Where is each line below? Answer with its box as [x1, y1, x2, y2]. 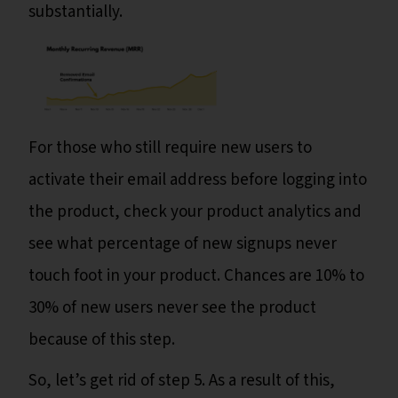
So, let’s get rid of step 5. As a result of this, [28, 368, 335, 393]
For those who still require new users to [28, 135, 312, 160]
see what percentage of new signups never [28, 231, 337, 256]
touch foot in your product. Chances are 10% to [28, 263, 364, 288]
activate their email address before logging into [28, 167, 367, 192]
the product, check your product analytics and [28, 199, 362, 224]
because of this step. [28, 327, 179, 352]
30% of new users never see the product [28, 295, 316, 320]
